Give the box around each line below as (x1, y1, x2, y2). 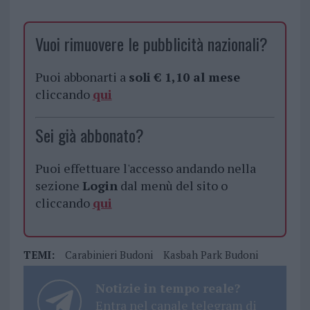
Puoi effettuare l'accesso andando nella (35, 160, 256, 177)
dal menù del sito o (117, 177, 228, 194)
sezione (35, 177, 82, 194)
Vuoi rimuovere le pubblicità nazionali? (35, 31, 268, 57)
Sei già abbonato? (35, 122, 144, 148)
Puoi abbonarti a (35, 69, 129, 86)
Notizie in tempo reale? (95, 280, 240, 297)
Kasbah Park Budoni (163, 248, 258, 262)
